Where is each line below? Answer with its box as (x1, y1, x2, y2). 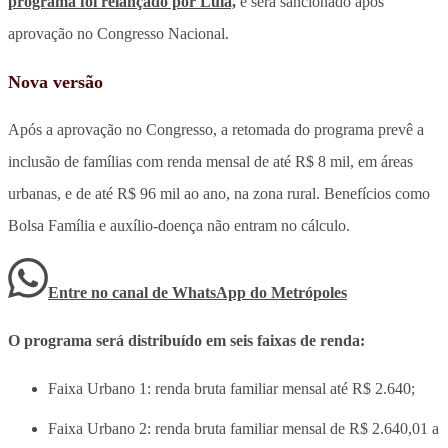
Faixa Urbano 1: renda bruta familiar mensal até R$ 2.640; (48, 379, 415, 397)
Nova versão (8, 71, 103, 92)
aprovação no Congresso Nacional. (8, 24, 229, 42)
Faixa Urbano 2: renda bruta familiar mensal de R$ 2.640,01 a (48, 419, 439, 437)
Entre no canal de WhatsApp (48, 283, 250, 301)
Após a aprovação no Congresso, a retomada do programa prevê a (8, 120, 424, 138)
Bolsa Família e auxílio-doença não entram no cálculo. (8, 216, 350, 234)
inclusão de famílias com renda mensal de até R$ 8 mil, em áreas (8, 152, 413, 170)
